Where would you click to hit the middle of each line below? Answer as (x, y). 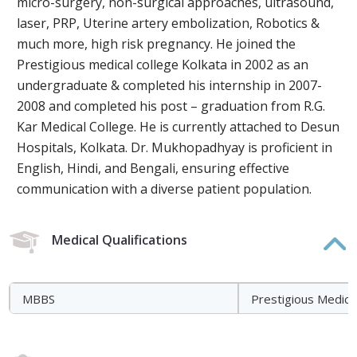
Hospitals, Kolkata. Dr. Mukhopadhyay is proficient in (175, 147)
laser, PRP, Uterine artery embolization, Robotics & (169, 23)
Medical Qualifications (120, 240)
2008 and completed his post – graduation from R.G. (171, 106)
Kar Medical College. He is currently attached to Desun (178, 127)
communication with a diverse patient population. (165, 189)
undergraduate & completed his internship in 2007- (170, 85)
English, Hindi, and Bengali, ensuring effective (153, 168)
